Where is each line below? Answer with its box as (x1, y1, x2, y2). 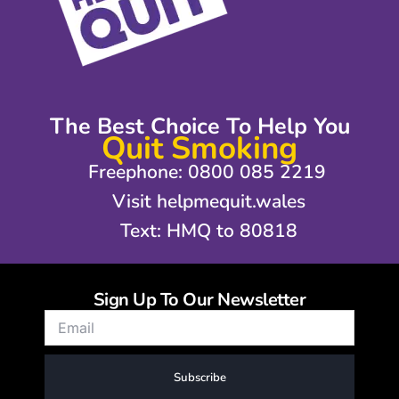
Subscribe (173, 370, 226, 387)
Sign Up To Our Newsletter (93, 288, 306, 313)
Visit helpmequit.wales (111, 189, 305, 215)
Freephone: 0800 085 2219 (88, 159, 326, 185)
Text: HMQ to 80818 (119, 218, 297, 244)
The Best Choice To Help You (49, 111, 350, 142)
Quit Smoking (102, 127, 297, 170)
